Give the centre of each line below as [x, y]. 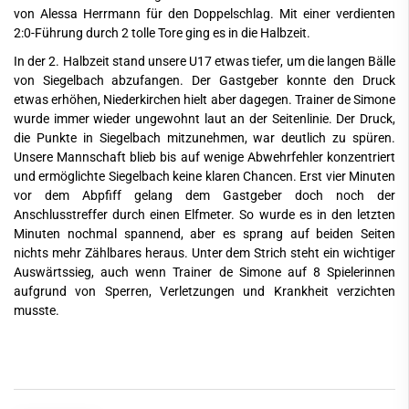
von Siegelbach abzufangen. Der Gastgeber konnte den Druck [204, 80]
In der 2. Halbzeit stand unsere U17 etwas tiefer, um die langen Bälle [204, 61]
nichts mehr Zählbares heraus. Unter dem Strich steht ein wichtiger [204, 253]
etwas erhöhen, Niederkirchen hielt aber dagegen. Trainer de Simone [204, 100]
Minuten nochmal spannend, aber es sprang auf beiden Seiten [204, 234]
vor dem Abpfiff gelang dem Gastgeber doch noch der [204, 195]
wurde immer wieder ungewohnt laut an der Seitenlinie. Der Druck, [204, 119]
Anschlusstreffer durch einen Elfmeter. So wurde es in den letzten [204, 215]
